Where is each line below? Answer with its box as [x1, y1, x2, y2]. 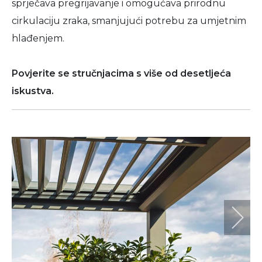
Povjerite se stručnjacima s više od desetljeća [12, 68, 231, 79]
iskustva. [12, 85, 56, 96]
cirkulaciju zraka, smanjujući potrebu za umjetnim [12, 15, 246, 26]
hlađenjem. [12, 33, 64, 44]
